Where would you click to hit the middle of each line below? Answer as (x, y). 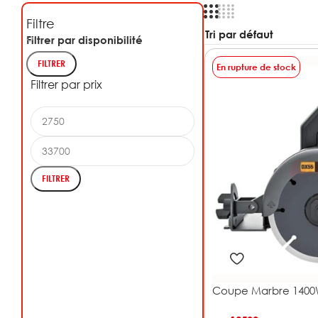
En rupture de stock (256, 67)
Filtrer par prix (66, 84)
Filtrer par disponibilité (84, 40)
